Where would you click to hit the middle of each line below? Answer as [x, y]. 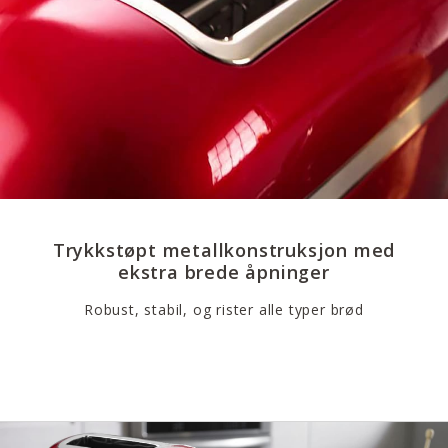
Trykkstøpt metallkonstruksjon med [224, 249]
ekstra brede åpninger [224, 271]
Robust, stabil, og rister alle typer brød [224, 309]
